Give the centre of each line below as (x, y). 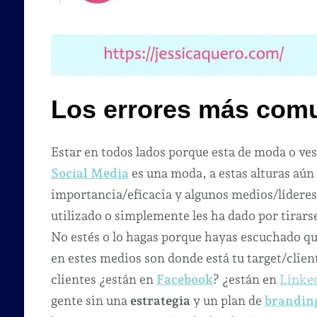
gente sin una (89, 300)
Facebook (184, 279)
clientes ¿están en (103, 279)
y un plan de (227, 300)
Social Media (90, 173)
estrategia (158, 300)
